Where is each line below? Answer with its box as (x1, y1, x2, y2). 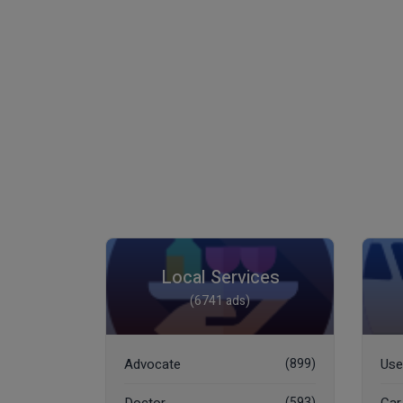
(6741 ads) (190, 291, 250, 310)
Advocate (124, 354, 181, 374)
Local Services (160, 264, 280, 291)
